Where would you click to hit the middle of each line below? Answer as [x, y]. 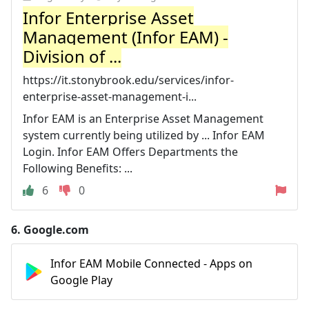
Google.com [56, 229]
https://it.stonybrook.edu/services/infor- [128, 80]
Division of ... [72, 56]
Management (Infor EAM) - [126, 37]
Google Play [81, 280]
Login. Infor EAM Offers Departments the [130, 151]
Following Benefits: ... [78, 168]
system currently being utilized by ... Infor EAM [144, 135]
